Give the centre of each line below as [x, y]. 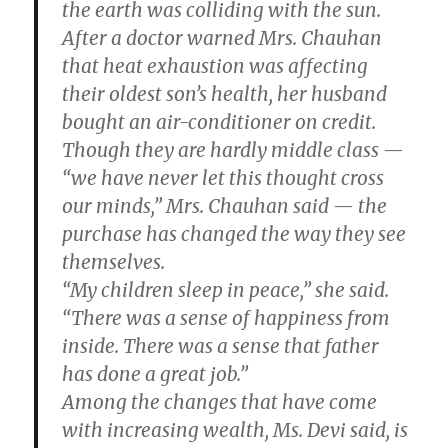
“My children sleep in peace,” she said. [226, 290]
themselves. [114, 262]
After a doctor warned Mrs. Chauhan [222, 38]
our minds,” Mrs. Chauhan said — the [225, 206]
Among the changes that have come [220, 402]
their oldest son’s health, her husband [225, 94]
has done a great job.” [155, 374]
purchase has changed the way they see [234, 234]
